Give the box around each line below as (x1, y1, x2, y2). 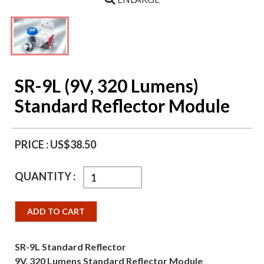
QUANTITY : (15, 170, 77, 183)
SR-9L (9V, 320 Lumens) (15, 75, 199, 96)
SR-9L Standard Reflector (15, 241, 126, 252)
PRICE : (15, 138, 50, 151)
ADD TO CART (27, 206, 85, 216)
